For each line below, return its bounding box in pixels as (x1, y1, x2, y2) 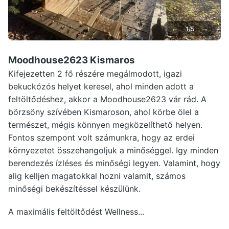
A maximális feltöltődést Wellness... (8, 207, 144, 217)
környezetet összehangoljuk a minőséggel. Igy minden (8, 145, 218, 155)
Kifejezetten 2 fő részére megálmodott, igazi (8, 68, 182, 79)
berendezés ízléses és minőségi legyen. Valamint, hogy (8, 158, 220, 168)
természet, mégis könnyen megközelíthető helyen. (8, 120, 202, 130)
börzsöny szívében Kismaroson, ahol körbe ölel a (8, 107, 199, 117)
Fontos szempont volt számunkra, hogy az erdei (8, 132, 195, 143)
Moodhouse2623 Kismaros (8, 54, 135, 66)
